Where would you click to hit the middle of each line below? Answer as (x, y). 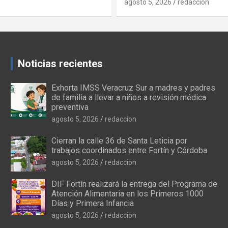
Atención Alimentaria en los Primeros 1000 (127, 193)
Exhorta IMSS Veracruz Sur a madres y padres (133, 88)
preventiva (70, 107)
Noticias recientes (60, 63)
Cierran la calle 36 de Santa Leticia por (119, 140)
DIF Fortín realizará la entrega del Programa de (134, 184)
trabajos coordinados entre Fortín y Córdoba (129, 150)
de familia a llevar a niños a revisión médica (129, 97)
